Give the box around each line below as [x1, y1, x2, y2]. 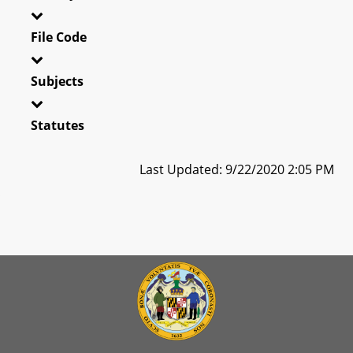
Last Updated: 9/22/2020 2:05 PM [139, 160, 334, 178]
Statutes [31, 116, 84, 134]
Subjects [31, 72, 84, 90]
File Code [31, 28, 87, 46]
